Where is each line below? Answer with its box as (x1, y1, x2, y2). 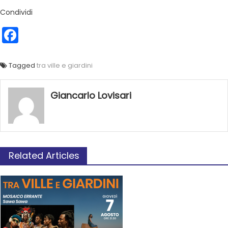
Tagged (9, 61, 37, 71)
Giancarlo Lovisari (50, 89, 132, 102)
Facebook (18, 23, 96, 47)
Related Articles (9, 149, 79, 162)
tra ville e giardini (37, 61, 93, 71)
